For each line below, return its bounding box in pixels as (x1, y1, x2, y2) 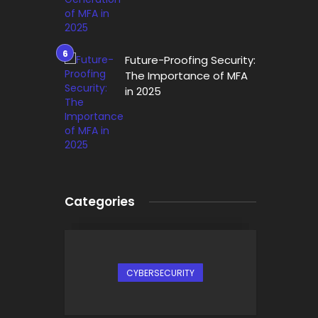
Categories (65, 193, 135, 210)
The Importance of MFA (125, 68, 248, 83)
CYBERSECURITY (126, 266, 194, 279)
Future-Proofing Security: (125, 53, 256, 67)
